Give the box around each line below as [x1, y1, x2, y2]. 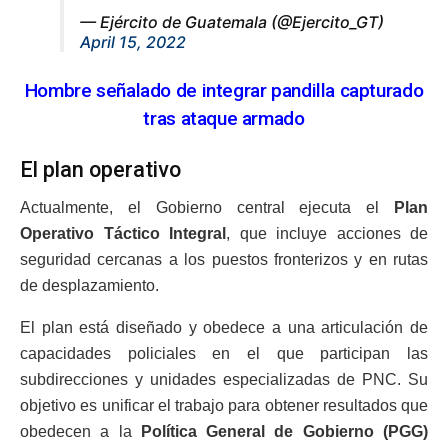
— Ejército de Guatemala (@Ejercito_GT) [80, 11, 384, 32]
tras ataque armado [143, 107, 305, 131]
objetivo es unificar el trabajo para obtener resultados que [20, 397, 428, 415]
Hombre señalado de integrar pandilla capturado [24, 79, 424, 103]
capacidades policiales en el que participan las [20, 345, 428, 363]
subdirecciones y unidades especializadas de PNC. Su [20, 371, 428, 389]
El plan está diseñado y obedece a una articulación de [20, 319, 428, 337]
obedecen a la [20, 423, 141, 441]
